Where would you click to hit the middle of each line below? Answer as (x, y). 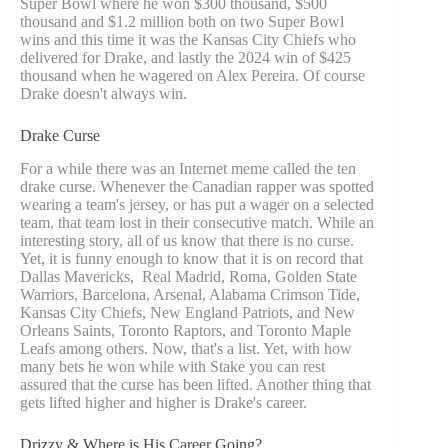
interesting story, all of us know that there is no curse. (187, 240)
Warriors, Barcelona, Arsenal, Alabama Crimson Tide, (190, 294)
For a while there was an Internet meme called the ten (188, 168)
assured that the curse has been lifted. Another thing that (195, 384)
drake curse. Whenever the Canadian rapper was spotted (197, 186)
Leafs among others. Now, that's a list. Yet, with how (186, 348)
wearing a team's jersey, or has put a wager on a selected (197, 204)
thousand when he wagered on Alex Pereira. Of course (192, 75)
